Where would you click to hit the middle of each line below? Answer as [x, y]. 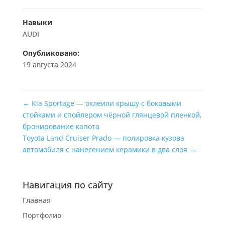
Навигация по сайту [67, 185]
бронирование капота [61, 127]
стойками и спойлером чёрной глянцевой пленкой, [112, 115]
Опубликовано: [51, 53]
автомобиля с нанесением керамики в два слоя [106, 150]
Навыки [37, 23]
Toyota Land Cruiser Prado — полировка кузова [103, 138]
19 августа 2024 [49, 65]
